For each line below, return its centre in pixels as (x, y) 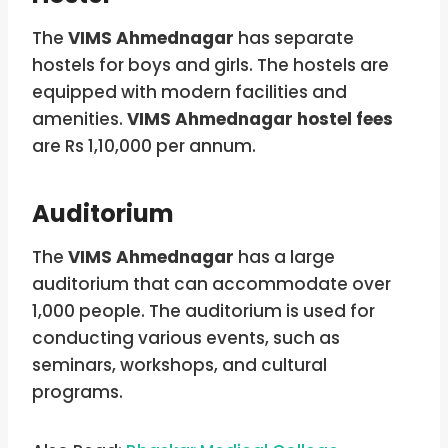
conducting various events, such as (186, 337)
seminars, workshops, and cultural (179, 364)
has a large (284, 256)
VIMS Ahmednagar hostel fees (260, 118)
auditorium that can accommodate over (211, 283)
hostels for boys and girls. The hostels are (210, 64)
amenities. (79, 118)
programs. (77, 391)
